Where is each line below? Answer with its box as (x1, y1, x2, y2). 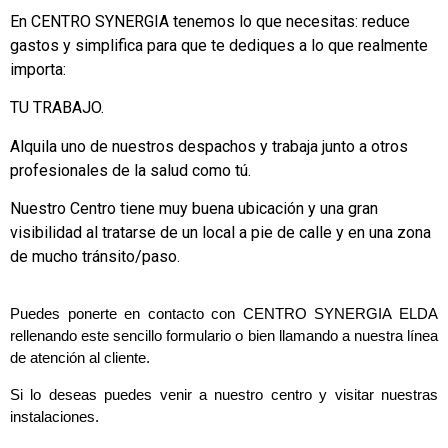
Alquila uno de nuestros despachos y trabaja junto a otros (10, 136, 408, 156)
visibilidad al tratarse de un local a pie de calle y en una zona (10, 222, 431, 242)
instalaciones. (10, 407, 99, 425)
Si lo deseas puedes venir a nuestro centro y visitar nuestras (10, 385, 438, 403)
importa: (10, 59, 70, 79)
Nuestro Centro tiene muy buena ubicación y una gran (10, 198, 378, 218)
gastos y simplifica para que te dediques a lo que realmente (10, 35, 428, 55)
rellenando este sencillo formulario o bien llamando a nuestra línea (10, 327, 438, 345)
